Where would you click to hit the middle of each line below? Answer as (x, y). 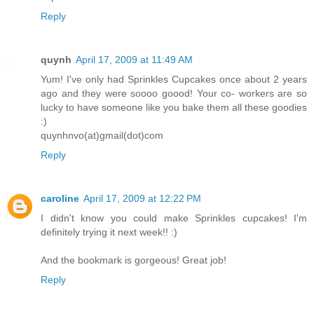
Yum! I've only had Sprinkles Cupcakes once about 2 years (174, 80)
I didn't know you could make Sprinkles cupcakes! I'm (174, 218)
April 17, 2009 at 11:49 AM (134, 60)
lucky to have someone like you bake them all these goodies (174, 108)
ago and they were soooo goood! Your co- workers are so (174, 94)
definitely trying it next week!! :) (109, 232)
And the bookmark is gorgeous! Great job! (134, 260)
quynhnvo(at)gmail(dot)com (102, 136)
